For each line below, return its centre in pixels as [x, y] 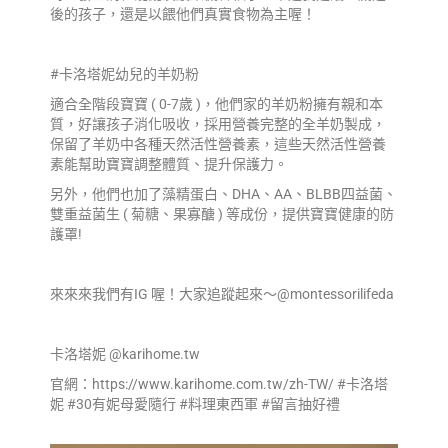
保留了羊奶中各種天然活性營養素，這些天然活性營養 [218, 144]
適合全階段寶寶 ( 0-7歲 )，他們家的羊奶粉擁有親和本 [217, 104]
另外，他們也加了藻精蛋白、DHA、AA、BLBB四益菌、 [224, 194]
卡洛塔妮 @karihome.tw [125, 354]
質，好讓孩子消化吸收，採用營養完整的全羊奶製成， [218, 124]
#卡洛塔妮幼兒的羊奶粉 [125, 74]
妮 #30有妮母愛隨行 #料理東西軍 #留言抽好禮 [195, 404]
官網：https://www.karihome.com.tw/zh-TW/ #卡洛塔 [219, 384]
